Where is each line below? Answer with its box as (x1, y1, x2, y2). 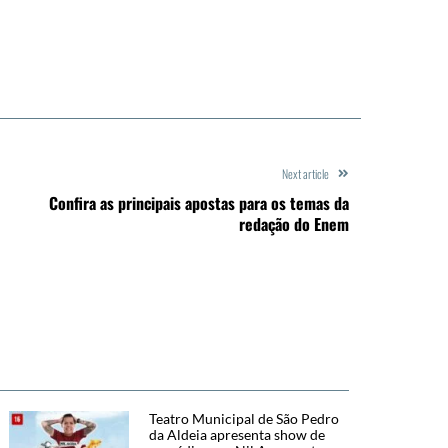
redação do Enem (239, 211, 349, 236)
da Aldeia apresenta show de (149, 425, 325, 443)
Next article (282, 164, 329, 182)
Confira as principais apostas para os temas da (49, 190, 349, 215)
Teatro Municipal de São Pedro (149, 409, 339, 427)
